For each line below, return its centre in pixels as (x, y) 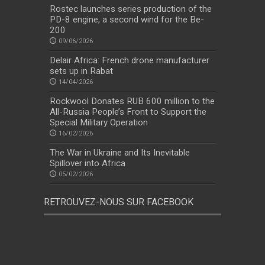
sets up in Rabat (81, 71)
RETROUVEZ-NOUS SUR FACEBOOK (119, 202)
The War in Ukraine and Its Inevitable (120, 153)
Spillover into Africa (88, 164)
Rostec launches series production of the (131, 9)
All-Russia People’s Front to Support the (128, 112)
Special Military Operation (99, 123)
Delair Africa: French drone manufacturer (130, 61)
